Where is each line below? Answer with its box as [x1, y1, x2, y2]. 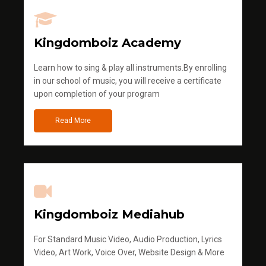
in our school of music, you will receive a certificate [34, 76, 221, 86]
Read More [55, 116, 91, 125]
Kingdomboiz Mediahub [34, 207, 185, 222]
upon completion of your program [34, 89, 160, 99]
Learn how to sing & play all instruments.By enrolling [34, 63, 227, 73]
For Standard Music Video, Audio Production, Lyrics [34, 235, 222, 245]
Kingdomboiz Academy [34, 36, 181, 50]
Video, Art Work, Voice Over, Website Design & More [34, 248, 224, 258]
